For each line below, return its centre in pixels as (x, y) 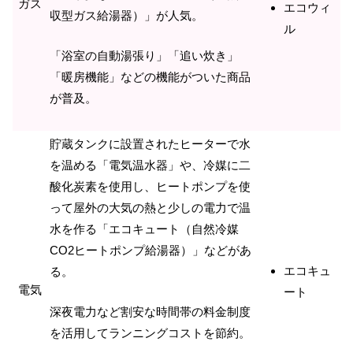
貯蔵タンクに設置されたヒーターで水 (150, 143)
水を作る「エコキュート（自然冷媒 (144, 229)
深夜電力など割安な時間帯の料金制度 (150, 312)
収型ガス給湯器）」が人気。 (126, 16)
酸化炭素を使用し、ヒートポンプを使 (150, 186)
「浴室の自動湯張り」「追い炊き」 (144, 56)
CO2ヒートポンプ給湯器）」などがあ (150, 250)
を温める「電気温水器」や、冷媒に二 (150, 165)
